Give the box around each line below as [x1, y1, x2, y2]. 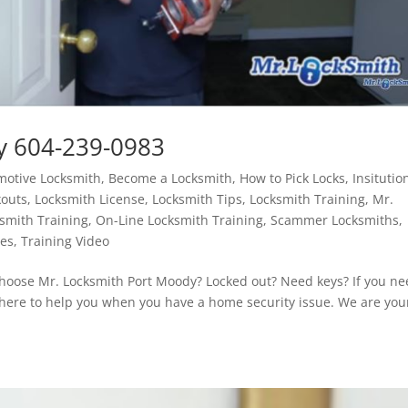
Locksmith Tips [152, 189, 243, 208]
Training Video [21, 231, 110, 250]
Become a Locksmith [108, 168, 233, 187]
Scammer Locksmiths [270, 210, 400, 229]
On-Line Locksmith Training [96, 210, 264, 229]
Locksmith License [35, 189, 146, 208]
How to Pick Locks [240, 168, 346, 187]
